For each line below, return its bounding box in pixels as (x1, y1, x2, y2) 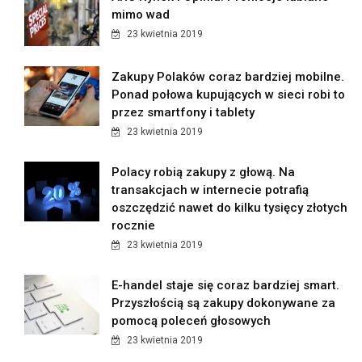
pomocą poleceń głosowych (112, 314, 271, 329)
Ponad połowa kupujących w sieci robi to (112, 87, 346, 103)
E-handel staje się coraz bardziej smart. (112, 278, 340, 293)
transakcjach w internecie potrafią (112, 183, 309, 198)
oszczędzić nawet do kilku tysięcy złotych (112, 200, 348, 216)
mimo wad (112, 7, 170, 23)
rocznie (112, 218, 156, 234)
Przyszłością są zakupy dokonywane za (112, 296, 336, 311)
